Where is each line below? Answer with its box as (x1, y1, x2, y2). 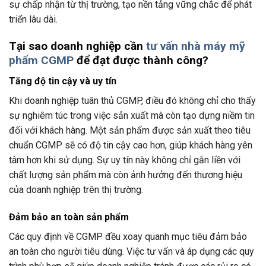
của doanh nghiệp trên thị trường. (9, 183, 143, 195)
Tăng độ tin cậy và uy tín (9, 75, 116, 87)
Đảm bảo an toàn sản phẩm (9, 211, 129, 223)
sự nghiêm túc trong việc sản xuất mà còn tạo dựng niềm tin (9, 109, 255, 121)
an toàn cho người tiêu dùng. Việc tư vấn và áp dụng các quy (9, 245, 254, 257)
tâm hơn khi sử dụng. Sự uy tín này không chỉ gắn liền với (9, 154, 240, 166)
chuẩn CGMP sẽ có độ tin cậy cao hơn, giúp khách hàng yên (9, 139, 252, 151)
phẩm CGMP (9, 53, 74, 68)
